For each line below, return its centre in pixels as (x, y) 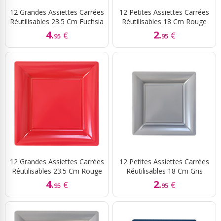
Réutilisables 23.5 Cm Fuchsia (57, 22)
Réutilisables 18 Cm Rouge (164, 22)
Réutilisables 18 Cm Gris (164, 171)
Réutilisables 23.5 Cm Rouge (57, 171)
